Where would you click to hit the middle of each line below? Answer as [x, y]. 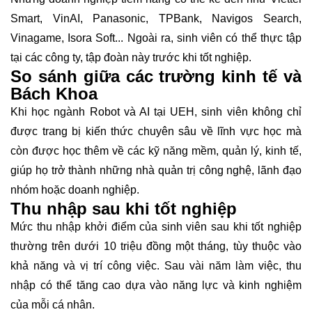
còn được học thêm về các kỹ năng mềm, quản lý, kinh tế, [156, 150]
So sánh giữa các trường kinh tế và [156, 76]
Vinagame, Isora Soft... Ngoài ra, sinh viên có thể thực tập [156, 38]
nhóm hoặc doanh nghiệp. [75, 189]
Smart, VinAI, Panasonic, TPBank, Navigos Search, [156, 18]
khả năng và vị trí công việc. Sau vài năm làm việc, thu [156, 265]
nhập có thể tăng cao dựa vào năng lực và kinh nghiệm [156, 285]
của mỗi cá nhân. [53, 304]
